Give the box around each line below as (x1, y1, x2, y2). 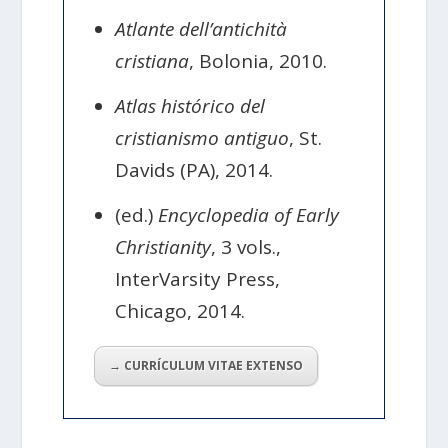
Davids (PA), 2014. (115, 156, 274, 183)
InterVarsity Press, (115, 266, 281, 293)
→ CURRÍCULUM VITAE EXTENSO (108, 357, 303, 375)
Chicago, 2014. (115, 298, 246, 325)
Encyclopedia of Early (158, 202, 340, 229)
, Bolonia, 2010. (189, 47, 328, 74)
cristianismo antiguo (115, 124, 290, 151)
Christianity (115, 234, 212, 261)
